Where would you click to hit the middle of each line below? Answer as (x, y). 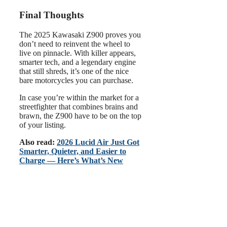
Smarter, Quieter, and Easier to (73, 151)
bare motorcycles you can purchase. (76, 80)
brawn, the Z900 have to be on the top (80, 116)
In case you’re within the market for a (79, 97)
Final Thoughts (51, 15)
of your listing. (43, 125)
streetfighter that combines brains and (79, 106)
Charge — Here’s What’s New (71, 160)
